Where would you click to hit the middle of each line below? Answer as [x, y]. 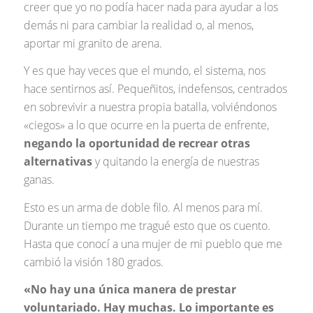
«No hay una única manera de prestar [130, 290]
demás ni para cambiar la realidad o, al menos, [138, 25]
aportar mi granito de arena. [93, 43]
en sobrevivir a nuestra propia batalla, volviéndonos [150, 107]
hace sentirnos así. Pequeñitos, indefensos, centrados [155, 89]
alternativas [58, 162]
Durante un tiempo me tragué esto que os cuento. [147, 225]
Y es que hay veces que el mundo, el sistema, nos [144, 71]
